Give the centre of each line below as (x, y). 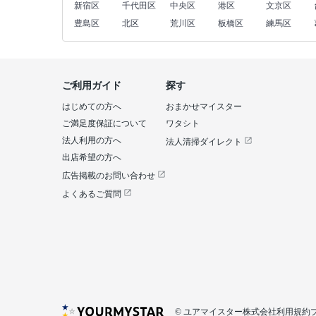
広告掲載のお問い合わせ (110, 176)
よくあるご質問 (93, 194)
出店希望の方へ (92, 157)
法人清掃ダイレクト (205, 142)
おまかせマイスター (204, 107)
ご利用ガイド (92, 86)
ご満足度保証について (104, 123)
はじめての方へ (92, 107)
